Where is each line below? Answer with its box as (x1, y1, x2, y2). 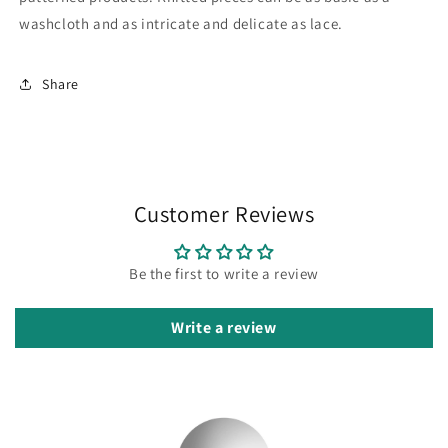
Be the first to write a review (129, 264, 319, 284)
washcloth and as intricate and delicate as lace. (19, 14, 343, 34)
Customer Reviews (133, 199, 315, 229)
